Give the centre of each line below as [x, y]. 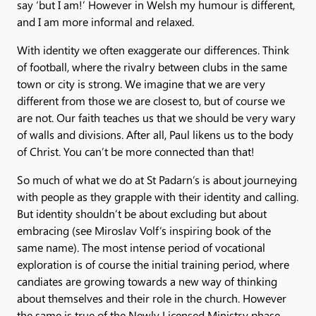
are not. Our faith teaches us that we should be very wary [156, 117]
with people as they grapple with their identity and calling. [158, 196]
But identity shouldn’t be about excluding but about [142, 213]
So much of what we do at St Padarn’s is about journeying [157, 179]
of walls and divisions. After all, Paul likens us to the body [155, 134]
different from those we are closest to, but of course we [151, 100]
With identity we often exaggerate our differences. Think [153, 49]
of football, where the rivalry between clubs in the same [152, 66]
